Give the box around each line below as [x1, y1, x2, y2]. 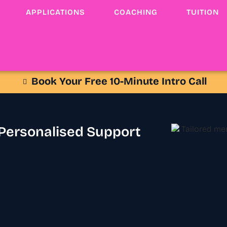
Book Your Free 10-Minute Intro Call [31, 77, 207, 87]
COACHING [113, 9, 158, 17]
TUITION [186, 9, 219, 17]
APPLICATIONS [25, 9, 85, 17]
